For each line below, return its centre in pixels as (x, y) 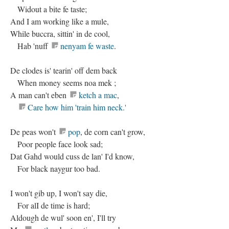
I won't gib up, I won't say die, (59, 193)
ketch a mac (98, 95)
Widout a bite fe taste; (49, 9)
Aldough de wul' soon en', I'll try (63, 217)
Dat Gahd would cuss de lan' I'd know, (72, 156)
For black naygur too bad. (55, 168)
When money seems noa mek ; (63, 83)
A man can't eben (39, 95)
